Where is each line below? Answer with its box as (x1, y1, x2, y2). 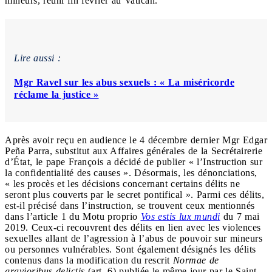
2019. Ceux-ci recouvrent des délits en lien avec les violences (5, 222, 261, 233)
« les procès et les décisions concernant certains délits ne (5, 178, 240, 189)
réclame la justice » (14, 89, 99, 100)
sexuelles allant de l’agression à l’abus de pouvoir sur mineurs (5, 233, 262, 243)
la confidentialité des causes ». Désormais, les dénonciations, (5, 167, 257, 178)
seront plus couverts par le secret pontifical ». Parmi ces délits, (5, 189, 264, 200)
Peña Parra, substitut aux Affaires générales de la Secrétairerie (5, 145, 262, 156)
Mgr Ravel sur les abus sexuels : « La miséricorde (14, 76, 234, 87)
